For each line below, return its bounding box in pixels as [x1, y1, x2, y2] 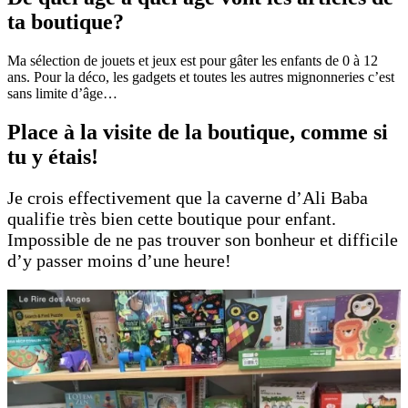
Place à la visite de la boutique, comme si [7, 119, 388, 144]
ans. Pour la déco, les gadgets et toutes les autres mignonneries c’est [7, 68, 394, 85]
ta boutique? [7, 9, 124, 34]
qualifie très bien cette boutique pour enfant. [7, 208, 336, 229]
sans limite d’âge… [7, 85, 117, 101]
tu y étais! [7, 144, 98, 168]
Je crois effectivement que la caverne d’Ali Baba [7, 187, 368, 208]
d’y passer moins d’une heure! [7, 250, 231, 270]
